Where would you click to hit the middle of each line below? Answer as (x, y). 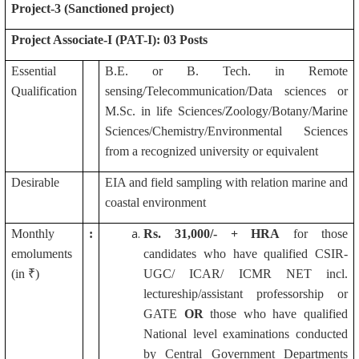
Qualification (44, 91)
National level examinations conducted (246, 334)
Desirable (35, 182)
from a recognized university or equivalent (212, 151)
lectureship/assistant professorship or (246, 294)
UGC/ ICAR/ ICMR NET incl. (246, 274)
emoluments (42, 254)
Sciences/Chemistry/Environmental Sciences (226, 131)
